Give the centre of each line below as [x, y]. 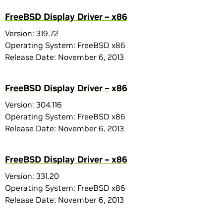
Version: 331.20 [32, 176]
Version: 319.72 [32, 33]
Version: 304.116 [33, 105]
